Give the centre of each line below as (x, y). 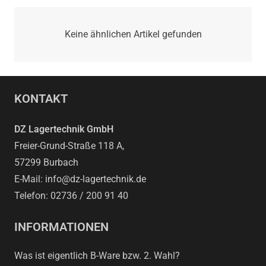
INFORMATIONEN (61, 227)
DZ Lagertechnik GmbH (64, 129)
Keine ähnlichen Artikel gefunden (133, 34)
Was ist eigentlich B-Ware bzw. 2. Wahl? (97, 256)
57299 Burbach (46, 163)
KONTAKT (41, 99)
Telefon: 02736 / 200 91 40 (71, 196)
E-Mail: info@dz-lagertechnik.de (80, 179)
